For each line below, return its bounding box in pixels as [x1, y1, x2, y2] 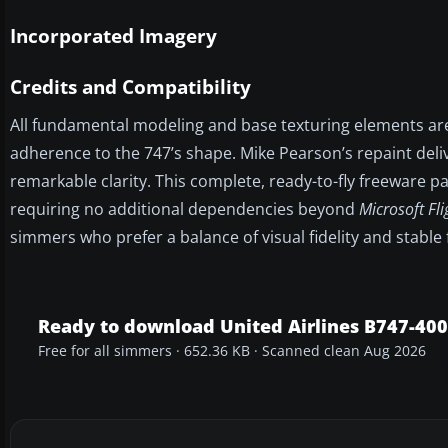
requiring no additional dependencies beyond [10, 197, 359, 220]
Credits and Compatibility [10, 73, 251, 100]
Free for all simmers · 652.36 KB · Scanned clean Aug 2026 [38, 341, 426, 360]
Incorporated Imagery [10, 22, 217, 49]
